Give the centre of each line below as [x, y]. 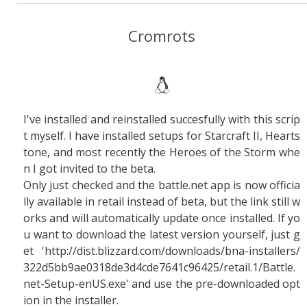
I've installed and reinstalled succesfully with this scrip [162, 119]
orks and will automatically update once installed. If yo [162, 218]
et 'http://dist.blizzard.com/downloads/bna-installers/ [162, 251]
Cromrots [162, 36]
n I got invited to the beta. [89, 169]
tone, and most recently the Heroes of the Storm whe [162, 152]
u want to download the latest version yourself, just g [162, 234]
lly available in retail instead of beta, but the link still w [162, 201]
